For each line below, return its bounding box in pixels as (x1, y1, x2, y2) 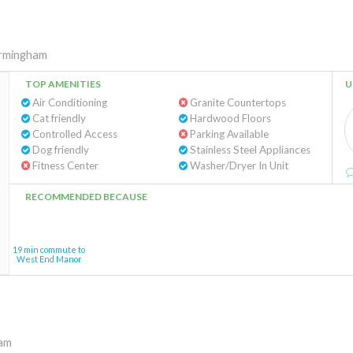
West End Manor (16, 254, 82, 264)
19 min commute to (13, 244, 85, 255)
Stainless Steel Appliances (187, 143, 310, 156)
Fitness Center (30, 159, 98, 172)
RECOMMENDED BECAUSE (25, 191, 147, 203)
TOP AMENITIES (25, 78, 101, 90)
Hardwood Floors (187, 112, 271, 124)
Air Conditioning (30, 96, 107, 109)
